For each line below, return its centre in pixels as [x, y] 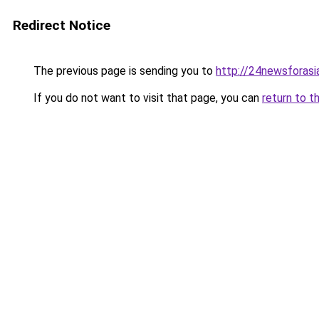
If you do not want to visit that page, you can [146, 98]
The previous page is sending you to [123, 71]
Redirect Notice [62, 25]
